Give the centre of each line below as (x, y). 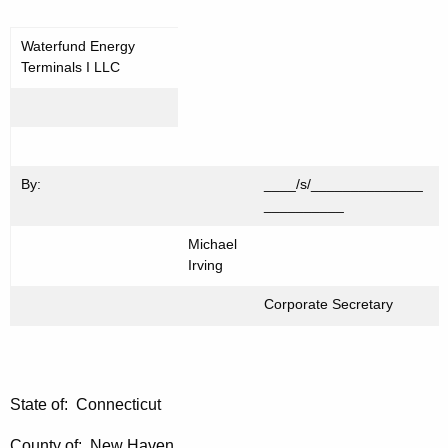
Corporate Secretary (328, 304)
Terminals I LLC (70, 67)
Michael (212, 244)
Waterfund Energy (78, 46)
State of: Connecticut (85, 405)
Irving (205, 265)
